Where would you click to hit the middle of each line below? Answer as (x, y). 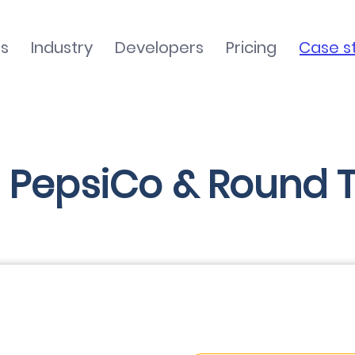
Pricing (251, 48)
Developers (159, 48)
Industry (62, 48)
